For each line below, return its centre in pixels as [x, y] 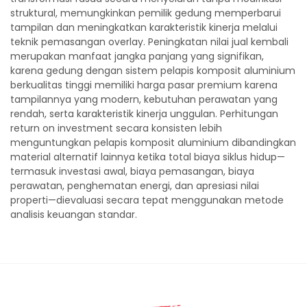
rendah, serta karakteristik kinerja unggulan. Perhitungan [144, 114]
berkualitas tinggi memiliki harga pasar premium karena [144, 85]
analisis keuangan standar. [74, 214]
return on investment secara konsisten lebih [116, 128]
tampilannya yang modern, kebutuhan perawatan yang [144, 99]
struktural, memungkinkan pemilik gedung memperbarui [146, 13]
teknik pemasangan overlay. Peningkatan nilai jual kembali [149, 42]
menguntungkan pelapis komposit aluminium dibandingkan [153, 143]
